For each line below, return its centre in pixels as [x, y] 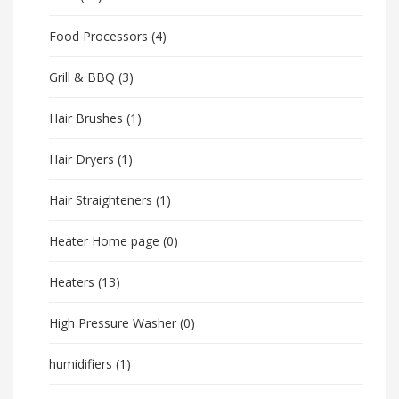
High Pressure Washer [113, 322]
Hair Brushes [86, 118]
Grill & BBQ [82, 77]
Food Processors [98, 36]
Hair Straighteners [101, 199]
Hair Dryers [81, 159]
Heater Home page [104, 240]
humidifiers [81, 363]
